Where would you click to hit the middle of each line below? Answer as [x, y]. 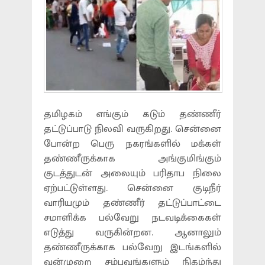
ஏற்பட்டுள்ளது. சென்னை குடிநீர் [132, 188]
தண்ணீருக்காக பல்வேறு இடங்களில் [132, 247]
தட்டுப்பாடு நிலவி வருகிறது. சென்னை [132, 129]
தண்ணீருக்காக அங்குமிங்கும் [132, 159]
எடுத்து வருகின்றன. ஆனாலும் [132, 232]
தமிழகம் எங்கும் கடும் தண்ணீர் [132, 114]
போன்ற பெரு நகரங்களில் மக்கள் [132, 144]
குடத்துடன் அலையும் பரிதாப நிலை [132, 173]
